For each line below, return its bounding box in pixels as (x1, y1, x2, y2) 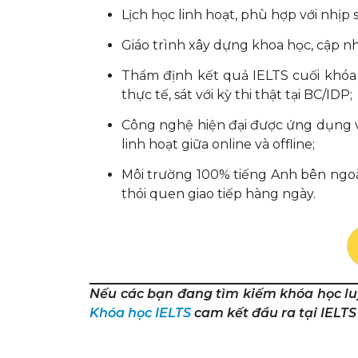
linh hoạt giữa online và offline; (121, 136, 315, 152)
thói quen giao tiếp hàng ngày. (121, 185, 316, 201)
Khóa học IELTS (89, 304, 191, 320)
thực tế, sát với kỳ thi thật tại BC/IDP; (121, 86, 352, 102)
